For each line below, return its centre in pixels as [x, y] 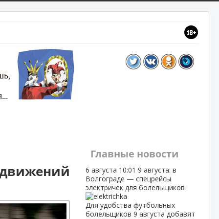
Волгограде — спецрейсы [128, 179]
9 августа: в [157, 170]
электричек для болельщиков [135, 187]
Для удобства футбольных [130, 205]
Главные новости [134, 154]
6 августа [102, 170]
